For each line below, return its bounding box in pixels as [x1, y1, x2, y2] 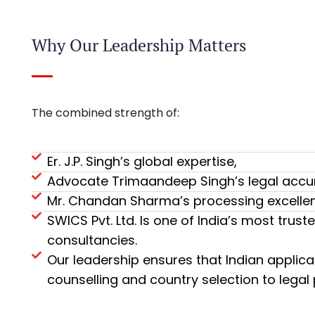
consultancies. [47, 231, 138, 249]
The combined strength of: [31, 104, 179, 121]
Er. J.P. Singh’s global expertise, [47, 152, 238, 170]
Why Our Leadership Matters [31, 33, 246, 56]
